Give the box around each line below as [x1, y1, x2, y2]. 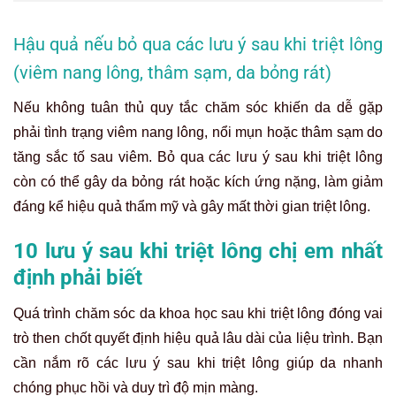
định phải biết [13, 265, 142, 290]
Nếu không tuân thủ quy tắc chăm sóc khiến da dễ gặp [13, 100, 383, 116]
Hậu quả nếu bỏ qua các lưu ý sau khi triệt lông [13, 34, 383, 56]
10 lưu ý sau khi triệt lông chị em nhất [13, 239, 383, 263]
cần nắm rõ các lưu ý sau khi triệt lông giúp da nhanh [13, 354, 383, 370]
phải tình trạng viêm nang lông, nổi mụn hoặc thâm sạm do [13, 125, 383, 141]
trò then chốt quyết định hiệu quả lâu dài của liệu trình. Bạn [13, 330, 383, 346]
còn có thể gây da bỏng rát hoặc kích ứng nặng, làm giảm [13, 174, 383, 190]
